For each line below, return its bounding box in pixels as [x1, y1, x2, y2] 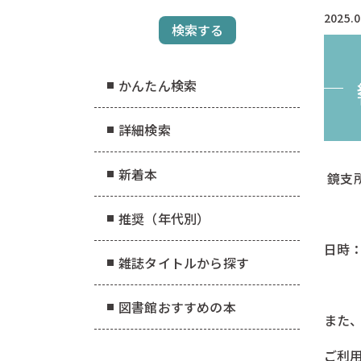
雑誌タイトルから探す [118, 252, 249, 272]
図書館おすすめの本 [118, 297, 236, 317]
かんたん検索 [118, 75, 197, 95]
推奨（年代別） [118, 208, 210, 228]
